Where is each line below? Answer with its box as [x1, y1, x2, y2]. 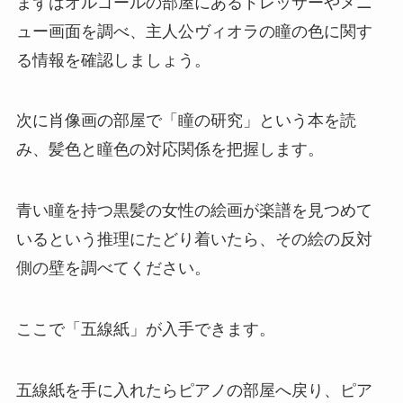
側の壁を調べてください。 [15, 259, 210, 278]
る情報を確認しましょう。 [15, 50, 210, 69]
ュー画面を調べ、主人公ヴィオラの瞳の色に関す [15, 22, 372, 40]
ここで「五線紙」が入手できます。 [15, 320, 275, 339]
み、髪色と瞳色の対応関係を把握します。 [15, 140, 324, 159]
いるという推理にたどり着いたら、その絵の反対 [15, 230, 372, 249]
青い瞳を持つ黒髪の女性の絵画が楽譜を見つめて [15, 201, 372, 220]
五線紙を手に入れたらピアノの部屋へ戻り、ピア [15, 381, 372, 399]
